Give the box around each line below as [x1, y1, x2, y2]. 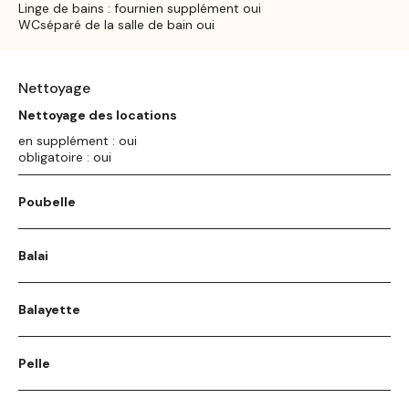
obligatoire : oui [18, 148, 111, 165]
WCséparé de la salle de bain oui [18, 16, 215, 33]
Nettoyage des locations [18, 106, 177, 123]
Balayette [18, 300, 80, 318]
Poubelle [18, 193, 76, 210]
